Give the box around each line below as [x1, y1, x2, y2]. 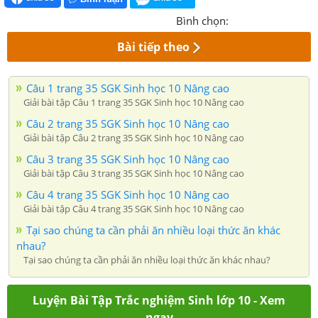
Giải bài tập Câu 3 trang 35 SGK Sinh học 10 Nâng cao [23, 166, 244, 180]
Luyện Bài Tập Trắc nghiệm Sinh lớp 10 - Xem [33, 292, 285, 308]
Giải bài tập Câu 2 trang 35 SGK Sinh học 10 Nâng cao [23, 131, 244, 144]
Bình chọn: [176, 13, 229, 28]
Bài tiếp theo [117, 38, 190, 55]
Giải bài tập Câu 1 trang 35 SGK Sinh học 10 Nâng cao [23, 95, 244, 109]
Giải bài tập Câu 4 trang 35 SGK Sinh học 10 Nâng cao [23, 202, 244, 215]
